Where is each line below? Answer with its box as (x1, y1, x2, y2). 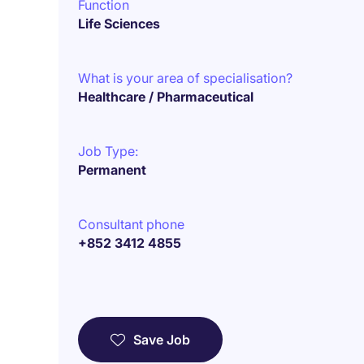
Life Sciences (78, 15, 160, 32)
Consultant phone (78, 216, 184, 232)
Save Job (133, 331, 190, 348)
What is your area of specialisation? (78, 70, 292, 86)
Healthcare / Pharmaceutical (78, 89, 253, 105)
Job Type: (78, 143, 138, 159)
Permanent (78, 162, 146, 178)
